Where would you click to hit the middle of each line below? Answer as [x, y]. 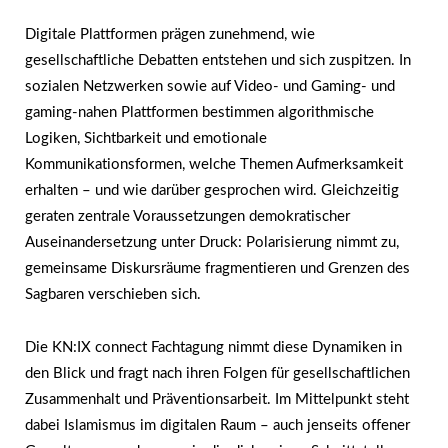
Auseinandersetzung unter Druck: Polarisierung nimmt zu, [212, 243]
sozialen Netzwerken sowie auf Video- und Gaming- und [210, 87]
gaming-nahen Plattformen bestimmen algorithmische [199, 113]
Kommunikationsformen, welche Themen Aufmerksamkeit [214, 165]
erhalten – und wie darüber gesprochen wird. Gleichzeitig [212, 191]
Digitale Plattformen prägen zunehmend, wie [170, 35]
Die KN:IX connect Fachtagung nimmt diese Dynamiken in [213, 347]
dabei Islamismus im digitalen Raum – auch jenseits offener [217, 425]
